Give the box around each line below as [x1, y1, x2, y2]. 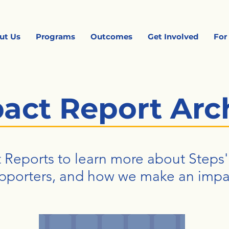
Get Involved [148, 32, 199, 41]
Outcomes [90, 32, 133, 41]
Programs [36, 32, 76, 41]
